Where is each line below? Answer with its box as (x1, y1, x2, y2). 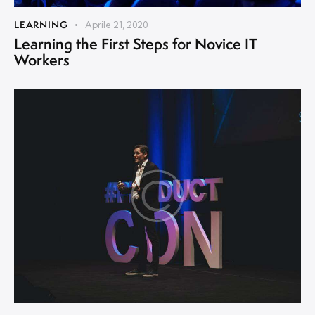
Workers (14, 49, 70, 70)
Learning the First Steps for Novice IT (14, 33, 257, 54)
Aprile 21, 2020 (85, 18, 148, 30)
